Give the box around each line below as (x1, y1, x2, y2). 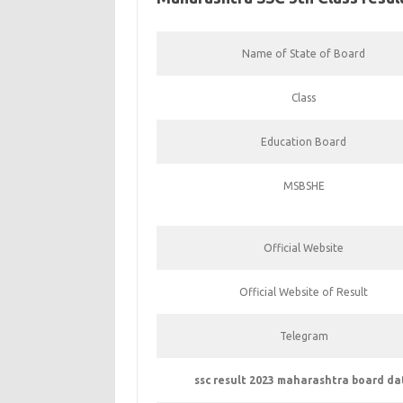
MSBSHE (282, 180, 325, 192)
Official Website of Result (239, 286, 369, 298)
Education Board (261, 136, 347, 148)
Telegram (279, 330, 328, 342)
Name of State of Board (242, 48, 366, 59)
